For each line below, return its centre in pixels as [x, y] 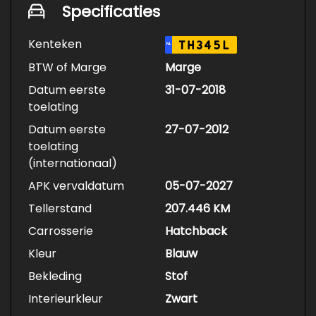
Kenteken [55, 44]
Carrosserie [61, 231]
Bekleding [55, 276]
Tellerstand [60, 209]
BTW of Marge [67, 68]
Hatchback [196, 231]
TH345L [205, 45]
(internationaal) [73, 164]
